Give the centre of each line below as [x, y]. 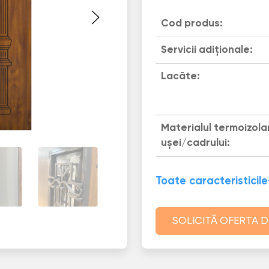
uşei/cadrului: [195, 143]
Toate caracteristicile [211, 182]
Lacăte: [180, 77]
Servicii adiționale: [207, 50]
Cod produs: [192, 23]
